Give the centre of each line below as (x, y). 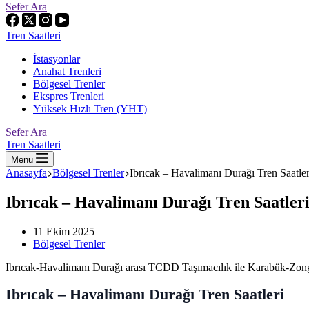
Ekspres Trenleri (69, 96)
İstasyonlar (57, 59)
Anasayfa (26, 173)
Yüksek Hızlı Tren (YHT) (90, 109)
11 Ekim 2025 (64, 231)
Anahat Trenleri (67, 71)
